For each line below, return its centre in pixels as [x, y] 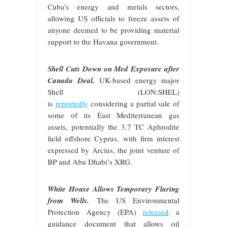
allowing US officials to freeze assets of [113, 18]
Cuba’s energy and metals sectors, [113, 6]
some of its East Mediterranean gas [113, 115]
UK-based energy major [137, 80]
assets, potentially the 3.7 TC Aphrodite [113, 126]
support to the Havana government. [103, 41]
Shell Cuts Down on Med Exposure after [113, 68]
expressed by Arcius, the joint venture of [113, 150]
